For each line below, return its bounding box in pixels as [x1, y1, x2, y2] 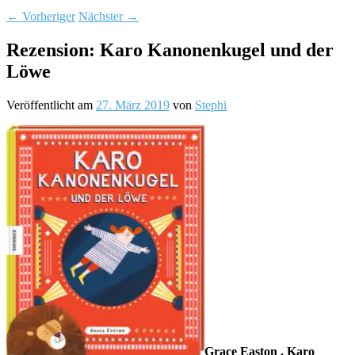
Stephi [195, 97, 227, 112]
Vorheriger [19, 9, 75, 23]
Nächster [78, 9, 126, 23]
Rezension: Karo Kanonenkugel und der [6, 39, 334, 60]
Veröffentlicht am [6, 97, 96, 112]
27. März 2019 [96, 97, 170, 112]
